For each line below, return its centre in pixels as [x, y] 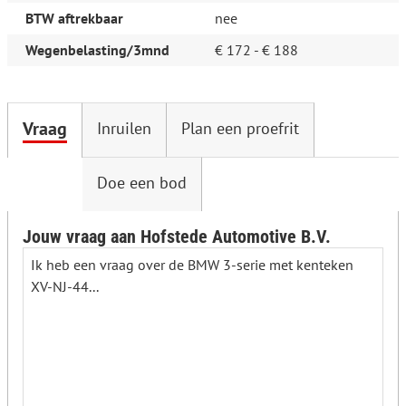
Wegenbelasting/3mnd [97, 50]
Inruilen [124, 128]
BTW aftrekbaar [74, 18]
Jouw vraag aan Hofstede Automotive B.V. [177, 237]
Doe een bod [142, 183]
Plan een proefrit [240, 128]
